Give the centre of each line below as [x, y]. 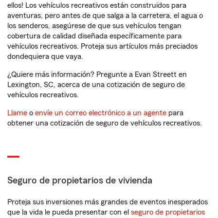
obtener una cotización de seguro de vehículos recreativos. [105, 123]
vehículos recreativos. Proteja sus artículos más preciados [102, 46]
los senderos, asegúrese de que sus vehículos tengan [94, 26]
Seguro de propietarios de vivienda [80, 181]
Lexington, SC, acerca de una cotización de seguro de [96, 85]
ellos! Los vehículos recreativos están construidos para [97, 5]
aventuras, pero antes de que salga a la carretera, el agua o [105, 16]
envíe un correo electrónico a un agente [101, 113]
